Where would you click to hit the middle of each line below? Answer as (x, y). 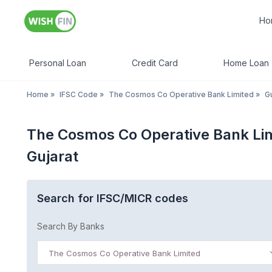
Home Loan (246, 63)
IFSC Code (79, 94)
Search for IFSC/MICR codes (113, 198)
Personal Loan (58, 63)
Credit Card (155, 63)
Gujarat (53, 156)
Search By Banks (71, 226)
